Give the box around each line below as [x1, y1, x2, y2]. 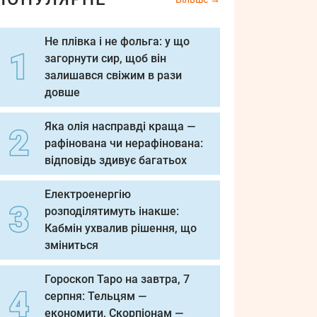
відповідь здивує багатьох [45, 154, 187, 167]
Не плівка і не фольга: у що [45, 35, 190, 48]
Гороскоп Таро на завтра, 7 [45, 272, 190, 286]
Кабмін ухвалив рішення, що [45, 221, 197, 235]
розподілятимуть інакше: [45, 204, 179, 218]
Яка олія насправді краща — [45, 120, 195, 133]
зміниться [45, 238, 98, 252]
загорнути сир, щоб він [45, 52, 166, 65]
